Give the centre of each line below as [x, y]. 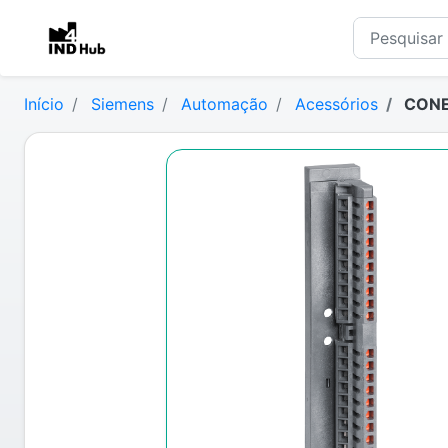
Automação [224, 104]
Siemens [122, 104]
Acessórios [336, 104]
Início [44, 104]
